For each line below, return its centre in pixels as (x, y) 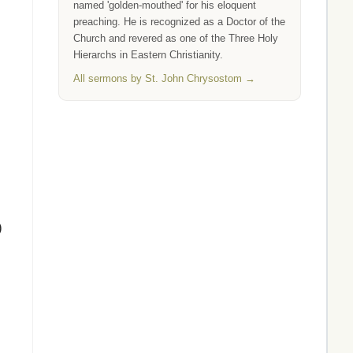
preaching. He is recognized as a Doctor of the (179, 22)
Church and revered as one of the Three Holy (176, 38)
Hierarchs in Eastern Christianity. (148, 55)
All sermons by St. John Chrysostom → (164, 78)
